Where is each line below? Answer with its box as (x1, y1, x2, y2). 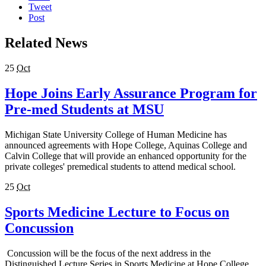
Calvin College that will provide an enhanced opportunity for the (5, 150, 246, 161)
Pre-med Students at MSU (5, 102, 164, 118)
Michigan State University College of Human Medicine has (5, 129, 227, 140)
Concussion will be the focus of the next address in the (5, 248, 211, 258)
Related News (5, 35, 87, 51)
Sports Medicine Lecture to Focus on (5, 204, 229, 220)
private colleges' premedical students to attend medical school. (5, 161, 236, 172)
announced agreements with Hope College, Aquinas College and (5, 140, 247, 150)
